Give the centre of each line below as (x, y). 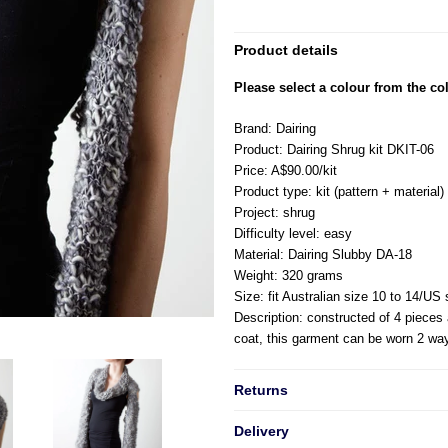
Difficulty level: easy (293, 233)
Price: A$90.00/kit (285, 170)
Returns (261, 390)
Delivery (261, 431)
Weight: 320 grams (288, 275)
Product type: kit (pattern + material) (339, 191)
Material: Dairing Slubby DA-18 (323, 254)
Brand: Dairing (275, 128)
